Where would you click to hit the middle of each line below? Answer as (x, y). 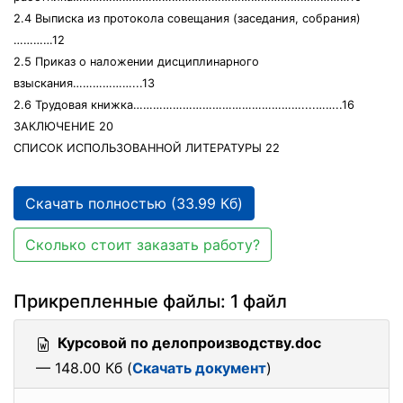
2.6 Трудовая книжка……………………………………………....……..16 (184, 105)
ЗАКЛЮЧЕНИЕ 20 (63, 126)
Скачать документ (199, 368)
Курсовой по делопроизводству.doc (189, 343)
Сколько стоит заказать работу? (143, 245)
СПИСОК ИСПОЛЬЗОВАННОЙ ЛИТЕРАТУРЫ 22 (147, 148)
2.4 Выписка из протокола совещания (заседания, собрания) (187, 18)
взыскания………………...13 (84, 83)
